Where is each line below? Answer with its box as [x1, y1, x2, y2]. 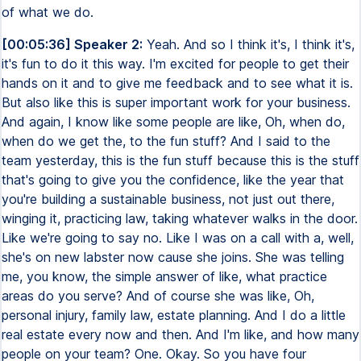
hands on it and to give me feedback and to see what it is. [2, 75, 353, 91]
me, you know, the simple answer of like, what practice [2, 268, 327, 284]
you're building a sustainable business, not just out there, [2, 191, 334, 207]
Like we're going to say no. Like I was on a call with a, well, [2, 230, 354, 246]
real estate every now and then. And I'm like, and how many [2, 326, 359, 342]
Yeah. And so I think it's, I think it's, [143, 36, 355, 52]
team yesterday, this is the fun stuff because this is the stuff [2, 152, 359, 168]
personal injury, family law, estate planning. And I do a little [2, 307, 346, 323]
